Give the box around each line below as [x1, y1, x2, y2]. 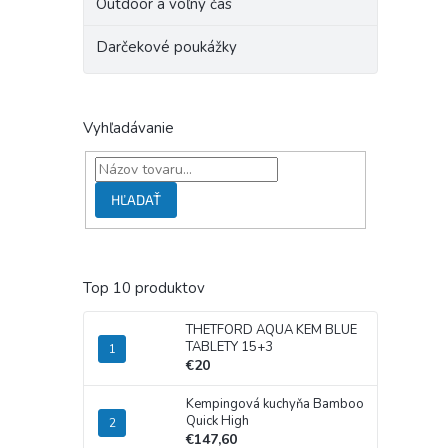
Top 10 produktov [83, 278, 205, 299]
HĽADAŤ [110, 190, 161, 208]
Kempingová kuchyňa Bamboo [186, 395, 364, 414]
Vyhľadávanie [83, 118, 174, 138]
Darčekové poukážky [96, 37, 237, 57]
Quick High [186, 412, 249, 431]
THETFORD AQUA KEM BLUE [186, 321, 357, 340]
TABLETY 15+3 [186, 338, 273, 357]
